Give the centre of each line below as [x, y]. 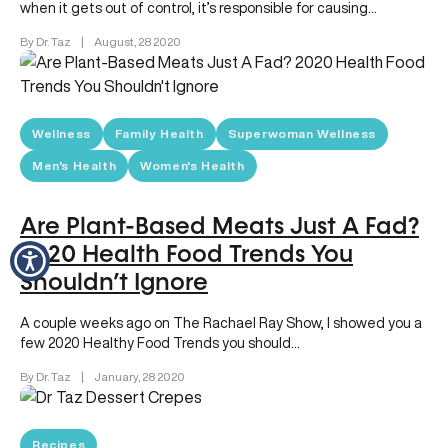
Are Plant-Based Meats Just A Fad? [219, 226]
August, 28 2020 [137, 41]
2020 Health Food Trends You [186, 254]
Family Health [159, 133]
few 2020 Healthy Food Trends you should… [160, 342]
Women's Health [192, 165]
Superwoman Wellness [302, 133]
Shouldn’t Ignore [114, 282]
